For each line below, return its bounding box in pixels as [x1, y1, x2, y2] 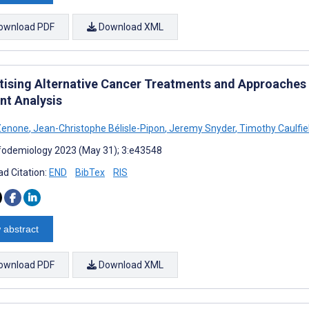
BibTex [75, 166, 105, 178]
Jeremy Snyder [167, 122, 235, 134]
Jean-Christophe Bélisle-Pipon [31, 122, 165, 134]
